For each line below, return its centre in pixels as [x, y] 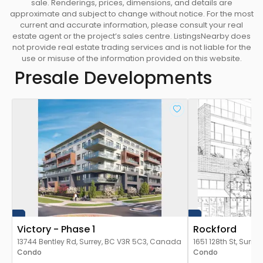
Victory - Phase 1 [56, 229]
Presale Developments [114, 78]
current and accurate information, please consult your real [131, 25]
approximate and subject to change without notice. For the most [131, 14]
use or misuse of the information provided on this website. [131, 59]
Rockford [215, 229]
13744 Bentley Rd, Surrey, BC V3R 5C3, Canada [99, 242]
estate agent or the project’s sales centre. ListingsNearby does [131, 36]
